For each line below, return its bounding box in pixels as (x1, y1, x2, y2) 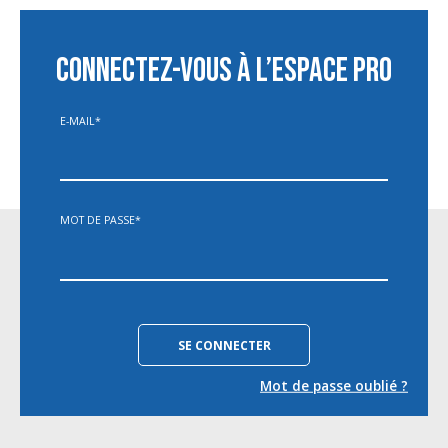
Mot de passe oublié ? (260, 376, 408, 395)
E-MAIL (60, 113, 95, 128)
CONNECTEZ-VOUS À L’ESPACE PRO (56, 51, 392, 92)
